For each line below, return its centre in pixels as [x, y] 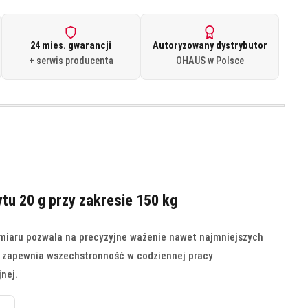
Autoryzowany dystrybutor [210, 45]
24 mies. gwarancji [71, 45]
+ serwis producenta [71, 60]
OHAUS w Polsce [210, 60]
